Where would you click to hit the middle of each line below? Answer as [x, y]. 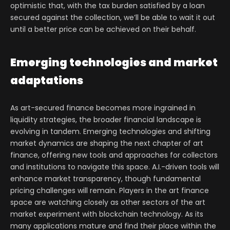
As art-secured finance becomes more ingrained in [103, 108]
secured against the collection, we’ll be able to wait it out [113, 18]
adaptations [47, 81]
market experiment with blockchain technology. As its [107, 214]
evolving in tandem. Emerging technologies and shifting [110, 132]
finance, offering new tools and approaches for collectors [114, 155]
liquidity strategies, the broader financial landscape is [106, 120]
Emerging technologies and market [114, 63]
